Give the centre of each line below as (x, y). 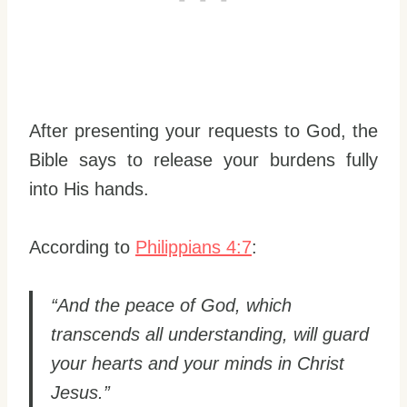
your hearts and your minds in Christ (198, 364)
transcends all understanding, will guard (210, 335)
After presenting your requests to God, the (203, 131)
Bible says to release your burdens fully (203, 160)
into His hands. (89, 189)
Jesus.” (80, 393)
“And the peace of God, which (171, 306)
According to (82, 248)
